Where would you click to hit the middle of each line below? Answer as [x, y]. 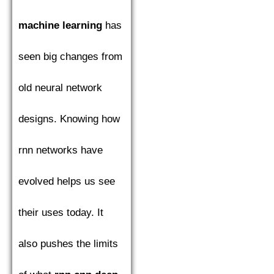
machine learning [60, 25]
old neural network [60, 87]
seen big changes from [70, 56]
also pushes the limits [68, 243]
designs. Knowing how [69, 119]
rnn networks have [61, 150]
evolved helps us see [67, 181]
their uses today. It [61, 212]
